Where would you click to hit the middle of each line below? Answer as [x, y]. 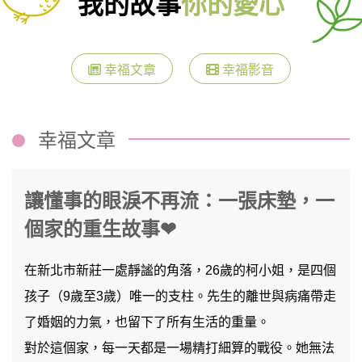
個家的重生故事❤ [100, 229]
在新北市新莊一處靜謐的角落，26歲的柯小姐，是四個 [180, 270]
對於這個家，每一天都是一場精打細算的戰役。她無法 [179, 348]
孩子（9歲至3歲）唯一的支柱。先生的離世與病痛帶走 [180, 296]
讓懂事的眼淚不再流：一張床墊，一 [179, 201]
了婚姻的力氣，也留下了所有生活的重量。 [147, 322]
